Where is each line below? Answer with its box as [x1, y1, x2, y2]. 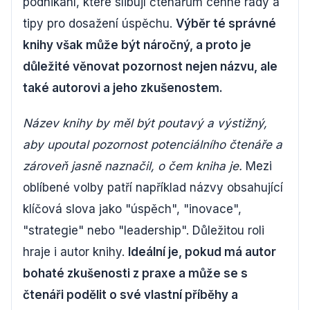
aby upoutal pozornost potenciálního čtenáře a [23, 137, 282, 152]
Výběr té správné [176, 16, 276, 30]
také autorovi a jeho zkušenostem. [23, 80, 223, 95]
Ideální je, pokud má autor [128, 244, 276, 259]
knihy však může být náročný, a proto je [23, 37, 251, 52]
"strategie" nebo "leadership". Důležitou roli [23, 223, 264, 237]
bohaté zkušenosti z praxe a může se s [23, 266, 248, 280]
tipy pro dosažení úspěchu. [23, 16, 176, 30]
